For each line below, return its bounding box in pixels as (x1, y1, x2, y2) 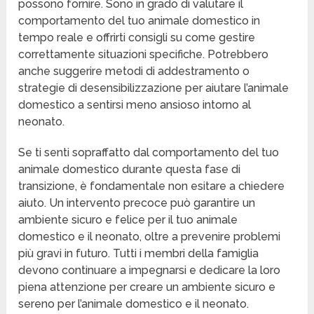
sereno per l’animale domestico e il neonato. (18, 297, 250, 311)
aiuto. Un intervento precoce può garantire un (18, 196, 256, 210)
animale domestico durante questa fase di (18, 163, 241, 177)
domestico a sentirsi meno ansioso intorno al (18, 98, 252, 112)
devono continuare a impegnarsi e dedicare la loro (18, 264, 281, 278)
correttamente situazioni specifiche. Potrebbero (18, 48, 269, 62)
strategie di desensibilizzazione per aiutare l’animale (18, 81, 289, 95)
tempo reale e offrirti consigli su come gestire (18, 31, 256, 45)
